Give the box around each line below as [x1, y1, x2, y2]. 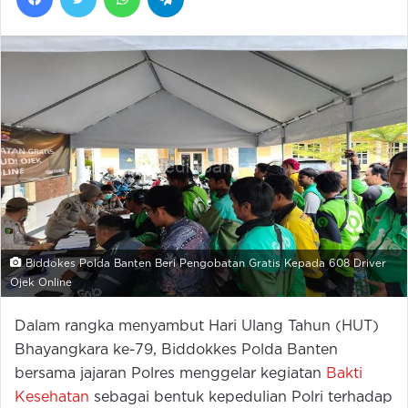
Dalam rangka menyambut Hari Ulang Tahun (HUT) [15, 319, 379, 333]
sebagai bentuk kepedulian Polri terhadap [89, 390, 393, 404]
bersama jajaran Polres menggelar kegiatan [15, 366, 326, 381]
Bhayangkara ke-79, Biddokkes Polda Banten [15, 342, 338, 357]
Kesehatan [15, 390, 89, 404]
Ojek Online [10, 277, 72, 288]
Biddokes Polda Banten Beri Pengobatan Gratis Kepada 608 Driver [22, 258, 386, 269]
